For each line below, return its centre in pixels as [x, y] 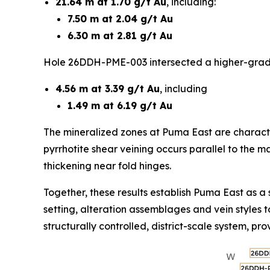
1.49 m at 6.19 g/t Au [120, 105]
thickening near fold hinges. [107, 165]
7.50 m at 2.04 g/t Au [120, 18]
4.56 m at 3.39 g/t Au [108, 88]
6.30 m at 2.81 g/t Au [120, 35]
